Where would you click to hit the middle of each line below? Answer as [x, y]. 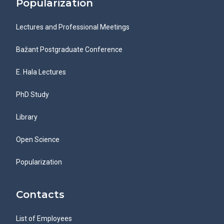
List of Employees [44, 218]
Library [27, 117]
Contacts [40, 194]
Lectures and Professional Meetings [73, 27]
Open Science [38, 139]
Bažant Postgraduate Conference [69, 49]
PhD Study [32, 94]
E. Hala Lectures [41, 72]
